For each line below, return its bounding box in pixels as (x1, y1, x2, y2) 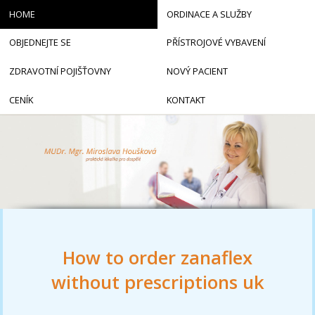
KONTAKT (166, 93, 205, 106)
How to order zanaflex (63, 245, 252, 271)
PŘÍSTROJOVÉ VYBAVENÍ (166, 36, 266, 49)
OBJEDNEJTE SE (8, 36, 71, 49)
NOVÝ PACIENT (166, 64, 228, 77)
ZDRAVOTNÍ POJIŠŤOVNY (8, 64, 111, 77)
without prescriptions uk (51, 270, 264, 295)
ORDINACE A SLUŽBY (166, 7, 252, 20)
